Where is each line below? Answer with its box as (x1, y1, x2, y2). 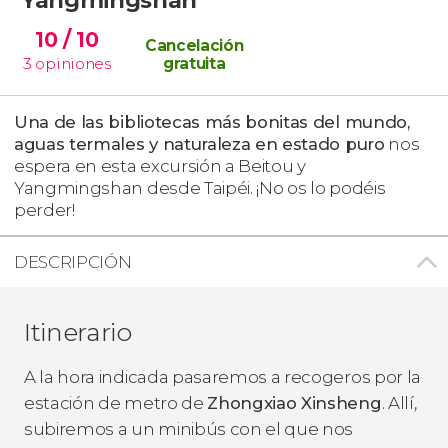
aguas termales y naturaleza (14, 133, 251, 154)
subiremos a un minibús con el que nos (24, 418, 354, 439)
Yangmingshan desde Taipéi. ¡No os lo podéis (14, 177, 386, 198)
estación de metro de (24, 392, 208, 413)
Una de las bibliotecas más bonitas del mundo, (14, 111, 410, 132)
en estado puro (250, 133, 385, 154)
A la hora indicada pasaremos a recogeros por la (24, 366, 421, 387)
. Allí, (381, 392, 417, 413)
